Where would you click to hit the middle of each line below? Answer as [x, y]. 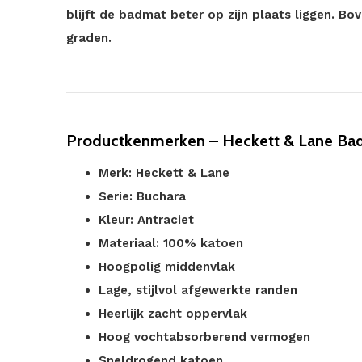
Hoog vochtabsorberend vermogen [204, 337]
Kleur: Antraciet [146, 220]
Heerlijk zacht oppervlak [173, 314]
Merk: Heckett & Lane [164, 173]
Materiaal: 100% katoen [171, 243]
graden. [89, 38]
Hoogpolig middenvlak [167, 267]
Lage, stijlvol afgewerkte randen [198, 290]
